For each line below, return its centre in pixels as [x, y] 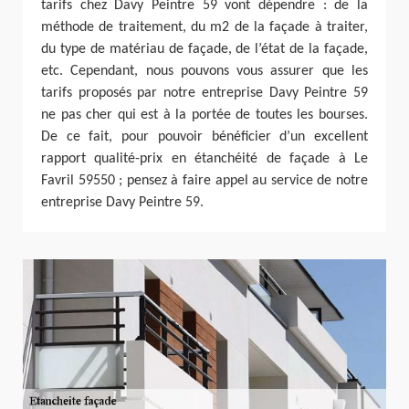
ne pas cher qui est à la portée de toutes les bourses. [204, 115]
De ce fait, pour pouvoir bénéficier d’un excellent [204, 136]
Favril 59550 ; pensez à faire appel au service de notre [204, 180]
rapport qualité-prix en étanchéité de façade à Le [204, 158]
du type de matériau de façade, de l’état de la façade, [204, 49]
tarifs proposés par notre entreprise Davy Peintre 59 [204, 93]
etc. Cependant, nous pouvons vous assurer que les [204, 71]
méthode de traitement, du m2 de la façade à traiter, [204, 27]
